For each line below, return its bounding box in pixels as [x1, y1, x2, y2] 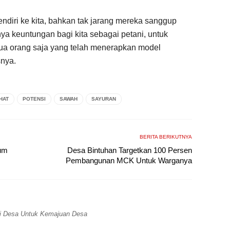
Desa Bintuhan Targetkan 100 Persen [67, 145, 192, 155]
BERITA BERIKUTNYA [140, 133, 192, 140]
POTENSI [23, 95, 46, 102]
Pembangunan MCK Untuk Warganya [66, 156, 192, 165]
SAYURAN [91, 95, 116, 102]
